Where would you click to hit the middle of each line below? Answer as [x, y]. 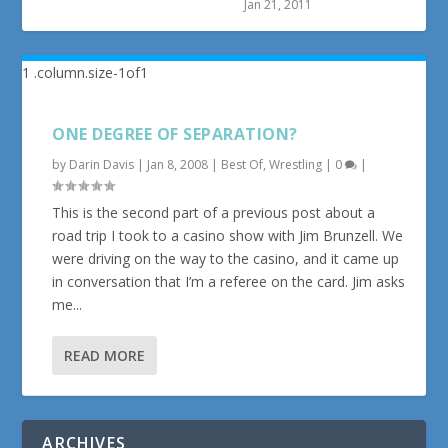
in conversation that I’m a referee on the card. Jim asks [229, 281]
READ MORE [105, 355]
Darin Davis [102, 164]
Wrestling [296, 164]
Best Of [242, 164]
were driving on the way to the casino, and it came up [226, 258]
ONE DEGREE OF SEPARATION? [175, 133]
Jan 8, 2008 [178, 164]
